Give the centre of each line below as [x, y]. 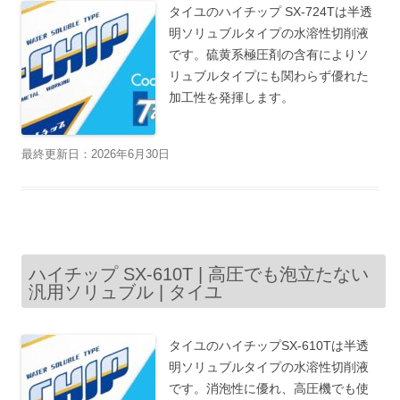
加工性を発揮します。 [231, 98]
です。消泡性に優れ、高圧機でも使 [269, 389]
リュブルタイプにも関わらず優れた [269, 76]
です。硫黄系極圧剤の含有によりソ [269, 55]
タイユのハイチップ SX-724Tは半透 [271, 12]
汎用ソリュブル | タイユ [125, 292]
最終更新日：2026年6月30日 [96, 154]
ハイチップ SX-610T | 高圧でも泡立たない [199, 275]
